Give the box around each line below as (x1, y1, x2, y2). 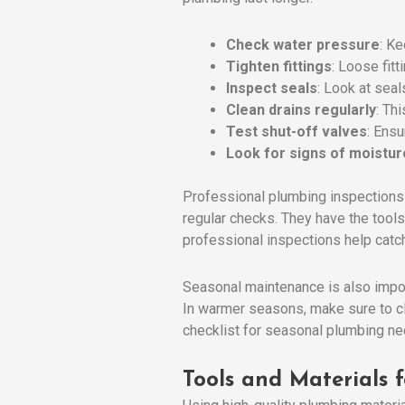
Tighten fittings (226, 57, 332, 75)
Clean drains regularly (226, 100, 376, 118)
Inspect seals (226, 79, 317, 97)
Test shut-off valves (226, 122, 367, 140)
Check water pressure (226, 35, 380, 53)
